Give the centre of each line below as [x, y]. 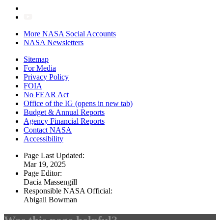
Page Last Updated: [54, 155]
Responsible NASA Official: [68, 191]
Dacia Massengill [50, 182]
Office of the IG [48, 103]
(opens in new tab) [103, 103]
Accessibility [43, 138]
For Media [40, 68]
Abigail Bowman [50, 199]
